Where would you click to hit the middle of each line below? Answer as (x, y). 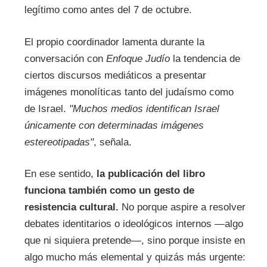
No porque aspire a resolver (182, 207)
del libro (185, 174)
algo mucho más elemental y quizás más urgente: (135, 257)
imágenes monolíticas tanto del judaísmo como (129, 92)
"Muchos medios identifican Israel (144, 108)
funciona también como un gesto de (109, 191)
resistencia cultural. (71, 207)
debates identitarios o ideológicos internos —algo (133, 224)
